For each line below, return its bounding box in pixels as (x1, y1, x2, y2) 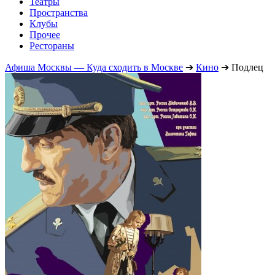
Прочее (29, 29, 60, 40)
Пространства (29, 7, 88, 18)
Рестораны (29, 40, 74, 51)
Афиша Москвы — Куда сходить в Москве (5, 61, 183, 72)
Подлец (231, 61, 263, 72)
